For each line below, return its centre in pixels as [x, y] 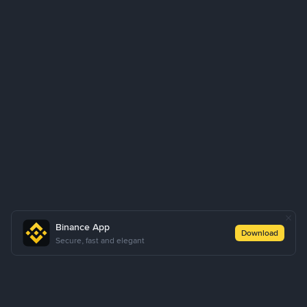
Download [260, 233]
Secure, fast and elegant [100, 241]
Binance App [83, 227]
